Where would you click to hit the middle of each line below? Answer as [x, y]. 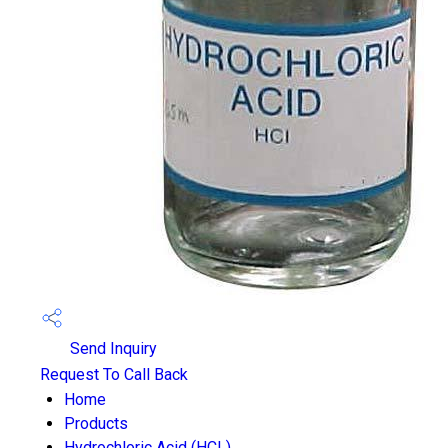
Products [96, 423]
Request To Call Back [114, 374]
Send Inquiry [111, 349]
